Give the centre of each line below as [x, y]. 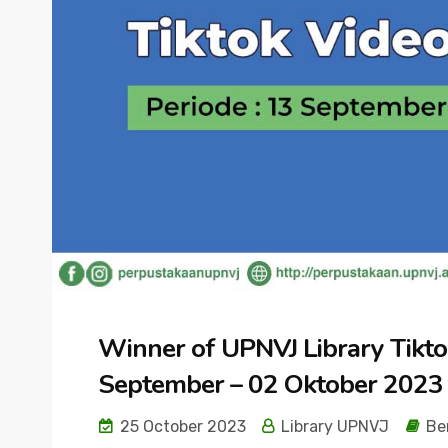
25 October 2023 [181, 426]
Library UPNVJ [333, 426]
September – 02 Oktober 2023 [270, 384]
